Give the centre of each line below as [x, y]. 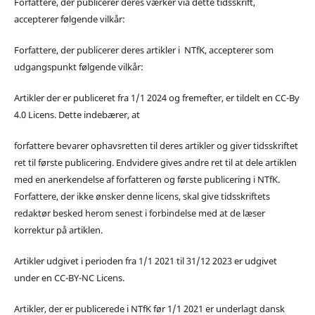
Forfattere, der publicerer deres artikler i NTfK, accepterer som [143, 50]
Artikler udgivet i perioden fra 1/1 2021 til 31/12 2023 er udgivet [145, 261]
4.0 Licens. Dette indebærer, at [77, 114]
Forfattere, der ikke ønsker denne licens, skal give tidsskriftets [142, 196]
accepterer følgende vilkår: [69, 19]
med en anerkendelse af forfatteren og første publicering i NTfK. [147, 179]
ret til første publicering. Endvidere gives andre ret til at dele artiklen [155, 162]
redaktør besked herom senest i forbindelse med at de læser [139, 213]
